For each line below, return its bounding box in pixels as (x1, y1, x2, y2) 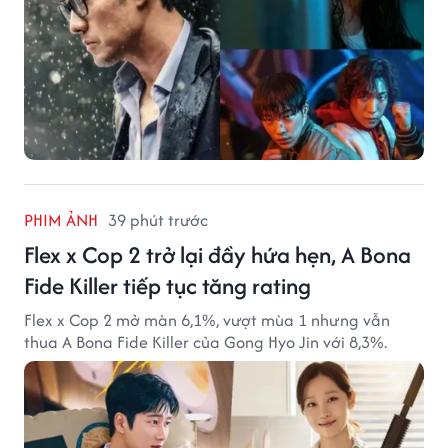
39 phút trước (108, 208, 208, 233)
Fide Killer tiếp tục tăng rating (24, 269, 311, 303)
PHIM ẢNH (24, 208, 98, 233)
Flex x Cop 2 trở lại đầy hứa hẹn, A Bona (24, 238, 411, 272)
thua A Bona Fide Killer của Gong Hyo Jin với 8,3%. (24, 330, 387, 355)
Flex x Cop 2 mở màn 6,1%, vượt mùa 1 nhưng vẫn (24, 308, 390, 333)
